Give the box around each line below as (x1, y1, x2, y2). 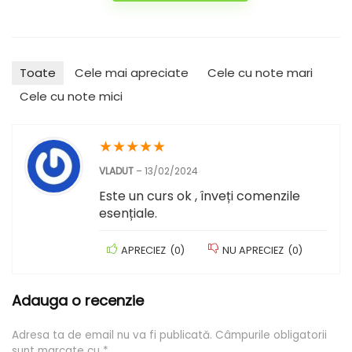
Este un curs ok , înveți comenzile (99, 187, 300, 205)
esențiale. (99, 204, 157, 222)
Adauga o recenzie (12, 291, 144, 310)
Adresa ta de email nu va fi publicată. (12, 328, 212, 343)
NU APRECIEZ (222, 244, 284, 257)
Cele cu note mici (20, 88, 123, 104)
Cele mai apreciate (75, 64, 189, 81)
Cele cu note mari (207, 64, 313, 81)
